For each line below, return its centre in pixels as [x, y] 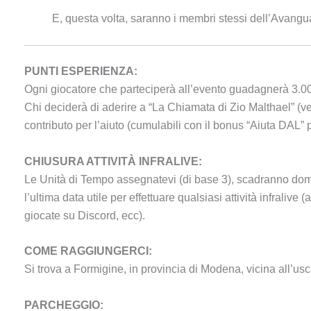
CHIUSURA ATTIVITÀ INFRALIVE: [113, 161]
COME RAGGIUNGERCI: [88, 251]
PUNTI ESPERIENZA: [81, 72]
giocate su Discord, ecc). [85, 215]
